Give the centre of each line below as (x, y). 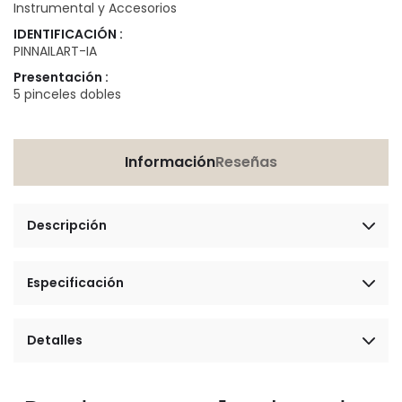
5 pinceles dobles (67, 95)
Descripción (67, 226)
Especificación (75, 283)
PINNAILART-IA (55, 52)
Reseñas (246, 162)
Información (170, 162)
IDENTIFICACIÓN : (68, 35)
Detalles (55, 341)
